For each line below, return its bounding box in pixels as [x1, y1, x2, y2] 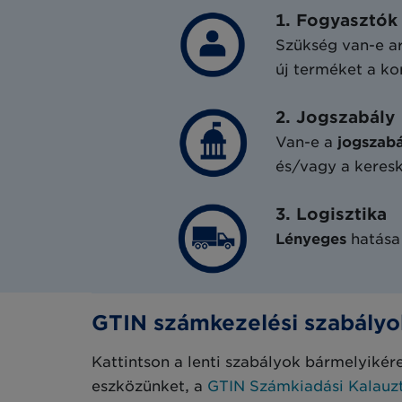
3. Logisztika [275, 205, 387, 224]
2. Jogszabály [275, 108, 395, 127]
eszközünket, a [92, 377, 207, 395]
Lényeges [275, 231, 351, 249]
